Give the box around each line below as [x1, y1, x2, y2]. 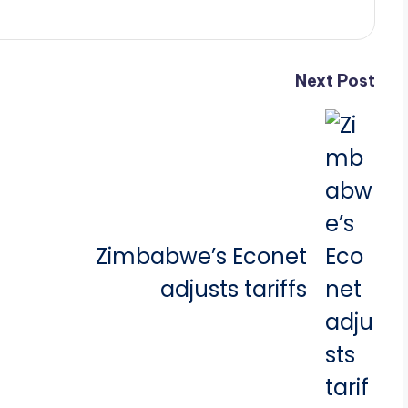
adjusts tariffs [159, 274, 307, 305]
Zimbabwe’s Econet [95, 241, 307, 272]
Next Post [294, 70, 375, 92]
